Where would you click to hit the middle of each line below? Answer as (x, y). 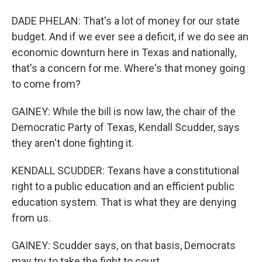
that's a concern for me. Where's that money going (128, 68)
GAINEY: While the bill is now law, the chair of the (124, 111)
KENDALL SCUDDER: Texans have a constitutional (125, 170)
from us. (31, 218)
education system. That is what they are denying (124, 202)
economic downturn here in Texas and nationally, (124, 52)
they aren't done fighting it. (73, 143)
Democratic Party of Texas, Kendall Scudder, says (126, 127)
